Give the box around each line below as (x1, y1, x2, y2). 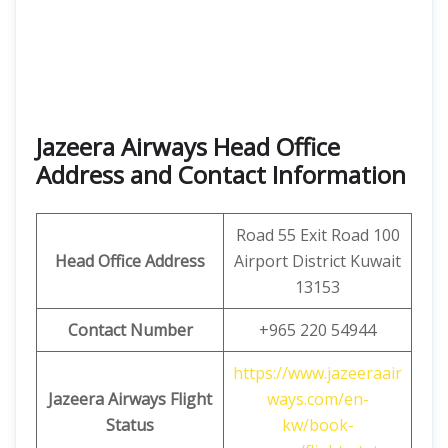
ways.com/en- (266, 388, 369, 410)
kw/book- (281, 414, 354, 436)
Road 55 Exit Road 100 (235, 224, 400, 246)
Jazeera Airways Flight (48, 388, 212, 410)
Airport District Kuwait (234, 250, 401, 272)
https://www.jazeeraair (233, 362, 402, 384)
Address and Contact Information (36, 158, 406, 191)
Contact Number (67, 319, 193, 341)
